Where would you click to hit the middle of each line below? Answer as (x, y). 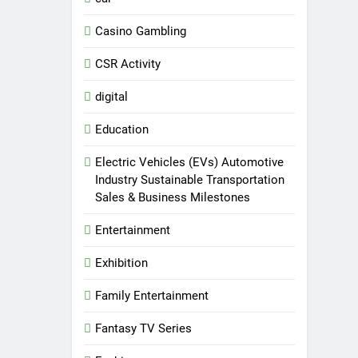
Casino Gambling (141, 32)
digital (112, 97)
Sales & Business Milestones (173, 198)
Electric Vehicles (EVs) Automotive (190, 163)
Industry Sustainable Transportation (190, 180)
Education (122, 130)
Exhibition (122, 263)
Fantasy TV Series (144, 329)
